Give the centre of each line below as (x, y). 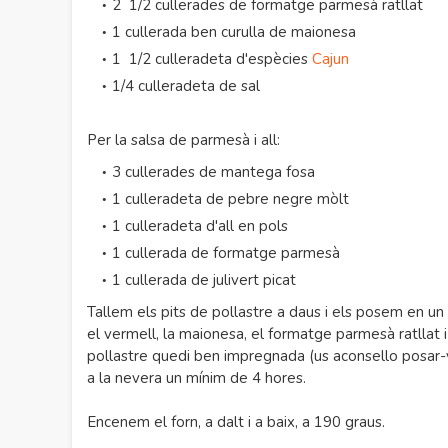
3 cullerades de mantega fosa (213, 172)
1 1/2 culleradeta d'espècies (212, 59)
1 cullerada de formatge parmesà (226, 253)
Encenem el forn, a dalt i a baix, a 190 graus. (238, 422)
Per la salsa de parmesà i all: (183, 140)
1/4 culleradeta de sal (186, 86)
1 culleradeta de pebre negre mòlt (230, 199)
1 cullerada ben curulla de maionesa (234, 32)
